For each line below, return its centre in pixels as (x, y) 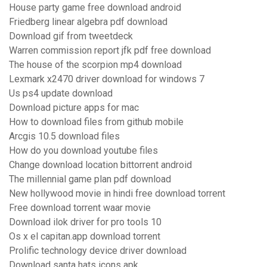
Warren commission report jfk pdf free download (110, 51)
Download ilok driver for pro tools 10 (85, 222)
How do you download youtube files (83, 151)
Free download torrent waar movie (80, 208)
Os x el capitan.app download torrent (85, 237)
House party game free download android (95, 8)
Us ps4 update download (61, 94)
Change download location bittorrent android (100, 165)
